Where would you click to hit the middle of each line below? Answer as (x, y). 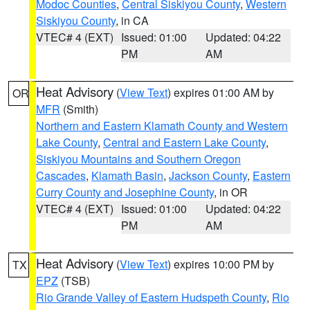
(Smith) (79, 109)
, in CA (132, 20)
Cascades (61, 175)
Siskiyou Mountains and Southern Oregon (138, 159)
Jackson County (208, 175)
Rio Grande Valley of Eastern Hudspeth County (151, 297)
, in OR (231, 192)
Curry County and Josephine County (125, 192)
